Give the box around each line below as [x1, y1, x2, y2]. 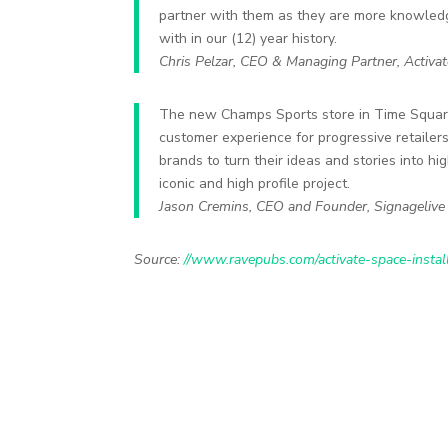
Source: [134, 249, 185, 269]
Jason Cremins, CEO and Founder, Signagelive [159, 196, 446, 216]
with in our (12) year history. [159, 28, 338, 48]
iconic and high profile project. [159, 173, 351, 193]
